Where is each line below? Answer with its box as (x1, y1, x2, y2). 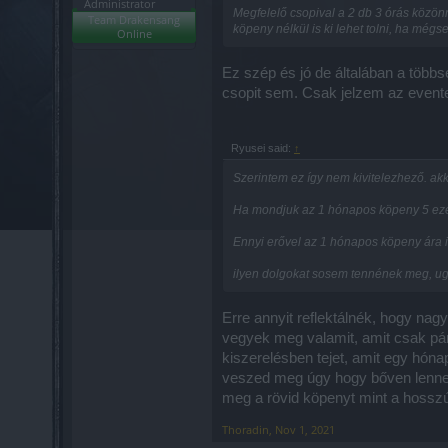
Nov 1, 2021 (275, 421, 335, 437)
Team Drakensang (88, 11, 180, 27)
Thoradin (222, 421, 269, 437)
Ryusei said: (231, 142, 294, 155)
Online (116, 25, 152, 41)
